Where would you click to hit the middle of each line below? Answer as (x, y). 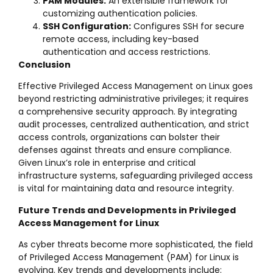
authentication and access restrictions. (126, 51)
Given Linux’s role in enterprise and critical (107, 163)
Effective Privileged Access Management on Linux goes (136, 86)
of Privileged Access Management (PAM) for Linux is (129, 257)
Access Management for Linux (89, 223)
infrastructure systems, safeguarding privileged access (136, 176)
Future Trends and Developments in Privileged (127, 210)
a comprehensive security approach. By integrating (128, 112)
